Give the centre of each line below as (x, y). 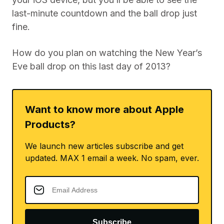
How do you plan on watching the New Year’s (107, 52)
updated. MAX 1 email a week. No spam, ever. (112, 158)
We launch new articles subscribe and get (104, 146)
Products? (50, 124)
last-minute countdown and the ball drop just (104, 13)
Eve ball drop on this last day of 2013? (91, 66)
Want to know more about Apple (104, 109)
